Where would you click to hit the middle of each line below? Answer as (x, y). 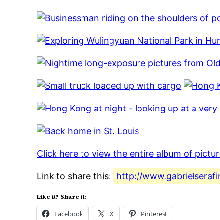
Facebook (69, 214)
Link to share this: (75, 176)
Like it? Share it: (62, 197)
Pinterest (154, 214)
